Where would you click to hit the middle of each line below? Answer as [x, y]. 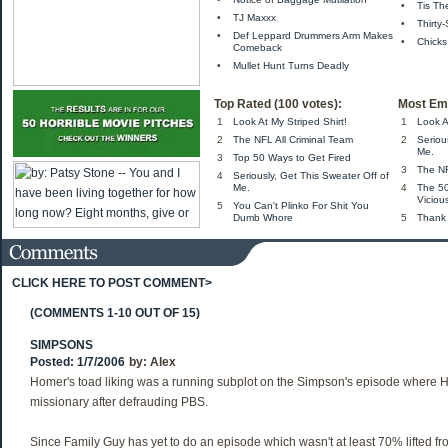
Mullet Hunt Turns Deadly [291, 65]
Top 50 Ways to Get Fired [292, 157]
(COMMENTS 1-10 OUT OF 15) [115, 313]
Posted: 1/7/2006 [77, 362]
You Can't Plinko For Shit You [301, 205]
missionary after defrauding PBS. [119, 402]
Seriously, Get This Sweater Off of [311, 175]
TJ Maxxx [254, 17]
